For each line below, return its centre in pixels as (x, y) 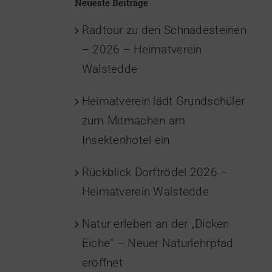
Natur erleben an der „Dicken (155, 224)
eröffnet (102, 263)
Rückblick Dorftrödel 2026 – (155, 172)
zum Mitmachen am (134, 121)
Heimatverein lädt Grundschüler (163, 101)
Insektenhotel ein (126, 140)
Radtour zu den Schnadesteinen (164, 30)
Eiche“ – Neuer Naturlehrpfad (158, 243)
